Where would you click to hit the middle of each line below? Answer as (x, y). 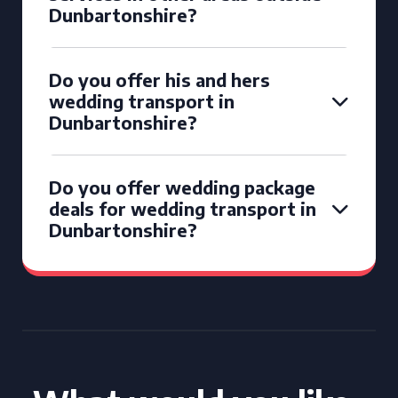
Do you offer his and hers (159, 80)
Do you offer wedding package (182, 187)
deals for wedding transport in (183, 208)
